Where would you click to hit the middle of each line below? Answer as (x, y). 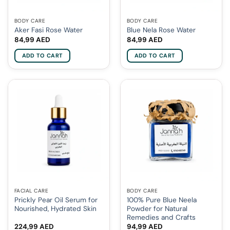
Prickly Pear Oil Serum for (56, 200)
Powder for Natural (157, 208)
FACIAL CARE (31, 190)
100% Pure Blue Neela (161, 200)
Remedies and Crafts (161, 217)
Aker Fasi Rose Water (48, 30)
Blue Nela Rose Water (161, 30)
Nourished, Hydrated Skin (55, 208)
